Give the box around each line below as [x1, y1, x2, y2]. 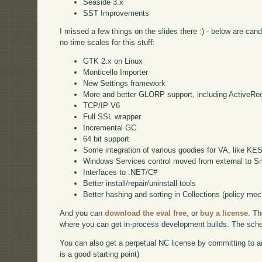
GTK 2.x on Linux [83, 57, 143, 66]
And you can [60, 209, 105, 218]
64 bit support [83, 135, 130, 144]
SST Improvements [83, 8, 150, 18]
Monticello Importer [83, 68, 149, 77]
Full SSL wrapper [83, 112, 142, 122]
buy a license [200, 209, 249, 218]
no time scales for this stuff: [60, 38, 156, 47]
